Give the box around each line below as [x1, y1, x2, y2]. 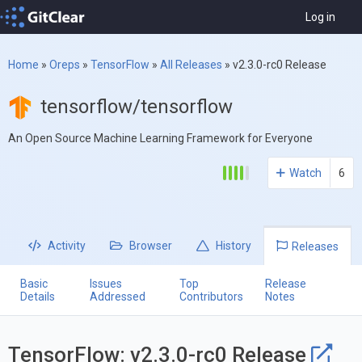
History [213, 239, 251, 253]
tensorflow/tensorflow [40, 95, 233, 119]
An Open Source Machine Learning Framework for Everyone [8, 132, 313, 145]
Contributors [179, 290, 244, 304]
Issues [90, 277, 123, 291]
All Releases [160, 58, 222, 72]
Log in [305, 11, 335, 24]
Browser [127, 239, 172, 253]
